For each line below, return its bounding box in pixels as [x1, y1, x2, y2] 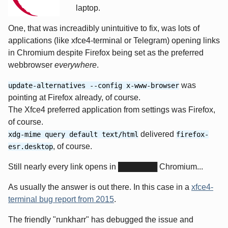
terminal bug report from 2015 [8, 194, 114, 204]
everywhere [54, 60, 97, 69]
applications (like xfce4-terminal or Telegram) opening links [8, 36, 220, 45]
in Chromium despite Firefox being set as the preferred [8, 48, 204, 57]
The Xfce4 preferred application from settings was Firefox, [8, 105, 215, 114]
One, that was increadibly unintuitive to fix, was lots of [8, 23, 199, 33]
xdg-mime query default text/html [8, 130, 138, 138]
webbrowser [8, 60, 54, 69]
